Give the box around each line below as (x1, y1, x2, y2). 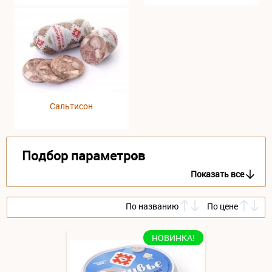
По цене (206, 200, 238, 212)
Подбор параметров (21, 147, 145, 164)
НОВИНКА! (152, 231, 195, 243)
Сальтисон (49, 100, 93, 112)
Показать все (191, 168, 245, 180)
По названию (125, 200, 178, 212)
